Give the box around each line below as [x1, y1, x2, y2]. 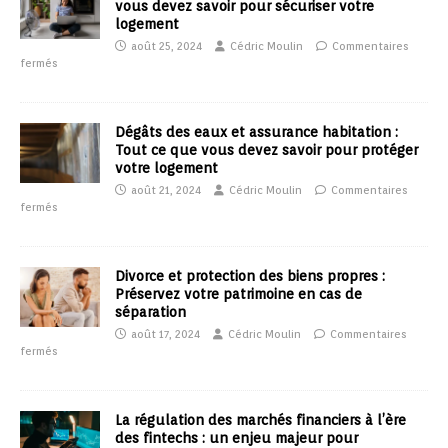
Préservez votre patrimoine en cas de [115, 286, 362, 303]
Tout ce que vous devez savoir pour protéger [115, 142, 418, 159]
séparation [115, 304, 186, 321]
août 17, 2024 [131, 327, 200, 342]
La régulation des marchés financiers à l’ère [115, 412, 406, 429]
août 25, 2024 [131, 39, 202, 54]
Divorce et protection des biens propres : [115, 268, 385, 285]
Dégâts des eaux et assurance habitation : [115, 124, 398, 141]
